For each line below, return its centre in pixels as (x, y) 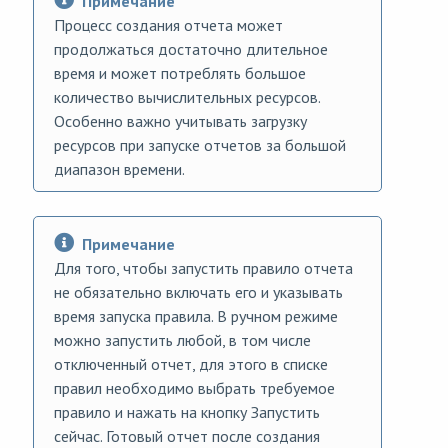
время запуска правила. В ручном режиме (196, 316)
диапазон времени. (119, 169)
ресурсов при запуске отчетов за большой (200, 145)
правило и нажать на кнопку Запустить (187, 412)
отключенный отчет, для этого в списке (191, 364)
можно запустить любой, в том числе (182, 340)
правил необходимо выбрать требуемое (194, 388)
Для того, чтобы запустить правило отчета (203, 268)
